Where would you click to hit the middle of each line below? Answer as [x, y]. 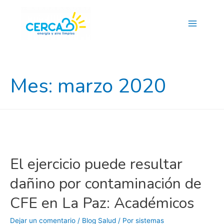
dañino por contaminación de [106, 184]
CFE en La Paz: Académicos [102, 203]
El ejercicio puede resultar [96, 164]
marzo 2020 [112, 86]
